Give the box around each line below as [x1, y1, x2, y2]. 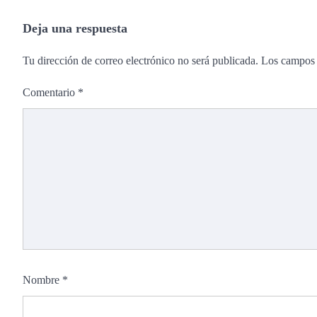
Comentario [23, 86, 78, 99]
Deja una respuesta [23, 21, 127, 36]
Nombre [23, 274, 62, 287]
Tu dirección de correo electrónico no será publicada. [23, 54, 258, 67]
